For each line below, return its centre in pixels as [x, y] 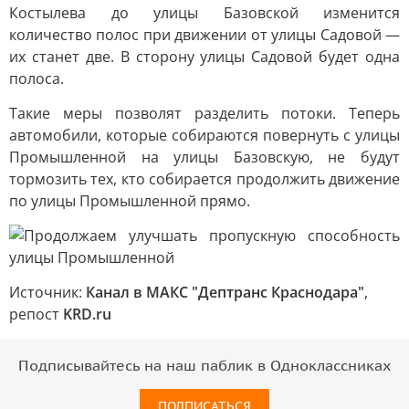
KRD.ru [87, 314]
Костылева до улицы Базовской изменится [204, 13]
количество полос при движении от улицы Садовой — [204, 35]
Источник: [47, 292]
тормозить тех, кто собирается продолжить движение [204, 179]
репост [36, 314]
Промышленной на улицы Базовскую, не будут [204, 157]
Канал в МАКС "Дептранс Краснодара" [225, 292]
